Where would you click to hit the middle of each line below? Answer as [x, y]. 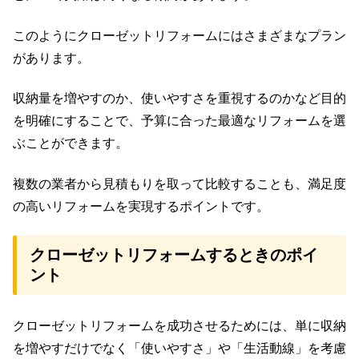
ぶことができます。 [71, 143]
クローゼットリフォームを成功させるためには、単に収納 [179, 326]
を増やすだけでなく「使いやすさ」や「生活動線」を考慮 [179, 349]
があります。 [51, 58]
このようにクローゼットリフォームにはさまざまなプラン [179, 35]
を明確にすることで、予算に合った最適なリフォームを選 [179, 121]
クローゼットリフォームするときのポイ [174, 255]
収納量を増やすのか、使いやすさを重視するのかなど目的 [179, 99]
